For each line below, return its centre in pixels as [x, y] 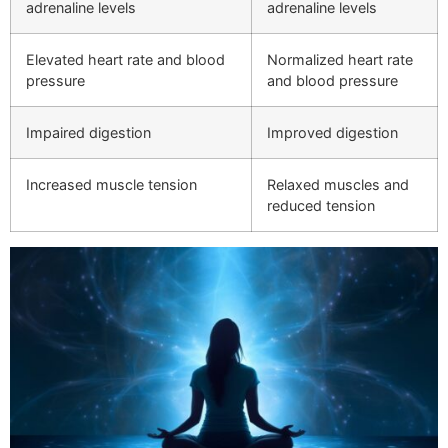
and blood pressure [332, 81]
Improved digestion [332, 133]
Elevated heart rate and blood [125, 60]
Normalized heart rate [340, 60]
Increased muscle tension [111, 185]
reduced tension [321, 206]
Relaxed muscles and [338, 185]
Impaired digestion [88, 133]
